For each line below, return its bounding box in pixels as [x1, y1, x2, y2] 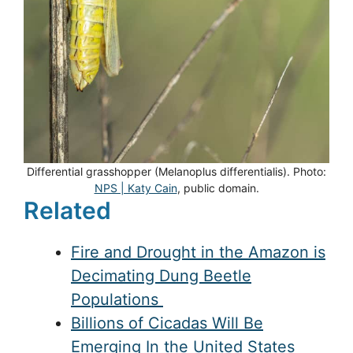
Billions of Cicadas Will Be [71, 313, 263, 333]
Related [24, 195, 111, 225]
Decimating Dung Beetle [71, 266, 251, 285]
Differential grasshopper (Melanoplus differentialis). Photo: [27, 164, 326, 178]
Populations [71, 289, 163, 309]
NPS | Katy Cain [94, 180, 177, 195]
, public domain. [176, 180, 259, 195]
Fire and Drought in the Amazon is [71, 242, 325, 262]
